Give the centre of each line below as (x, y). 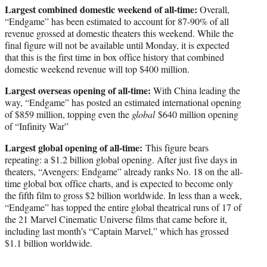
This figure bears (177, 148)
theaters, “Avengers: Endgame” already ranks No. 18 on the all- (124, 172)
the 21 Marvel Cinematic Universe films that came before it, (116, 219)
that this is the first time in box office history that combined (114, 57)
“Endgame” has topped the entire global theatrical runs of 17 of (123, 207)
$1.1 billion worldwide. (49, 243)
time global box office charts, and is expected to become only (119, 184)
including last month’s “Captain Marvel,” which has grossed (117, 231)
